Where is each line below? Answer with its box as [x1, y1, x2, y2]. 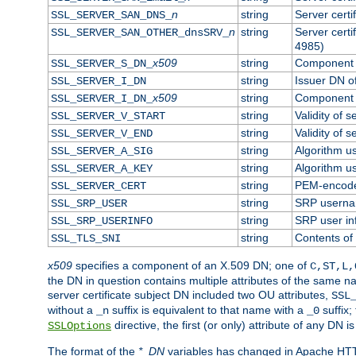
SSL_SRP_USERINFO [50, 214, 153, 227]
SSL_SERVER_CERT [50, 179, 146, 192]
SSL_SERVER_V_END [50, 126, 153, 140]
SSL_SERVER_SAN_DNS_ [50, 8, 172, 21]
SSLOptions [48, 319, 111, 332]
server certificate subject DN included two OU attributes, [48, 288, 331, 301]
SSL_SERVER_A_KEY [50, 161, 153, 175]
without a [48, 303, 96, 316]
